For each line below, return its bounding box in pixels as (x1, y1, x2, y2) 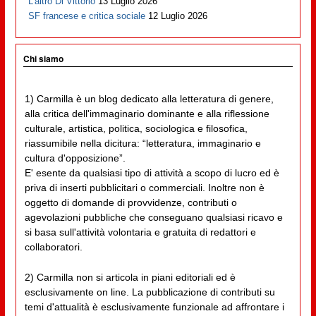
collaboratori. (24, 241, 83, 253)
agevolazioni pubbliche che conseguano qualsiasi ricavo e (24, 212, 283, 223)
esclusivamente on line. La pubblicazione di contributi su (24, 286, 275, 298)
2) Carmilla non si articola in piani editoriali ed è (24, 272, 236, 284)
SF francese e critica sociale (28, 11, 146, 22)
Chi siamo (23, 52, 63, 66)
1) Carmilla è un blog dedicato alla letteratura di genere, (24, 93, 274, 104)
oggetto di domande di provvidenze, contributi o (24, 197, 237, 208)
